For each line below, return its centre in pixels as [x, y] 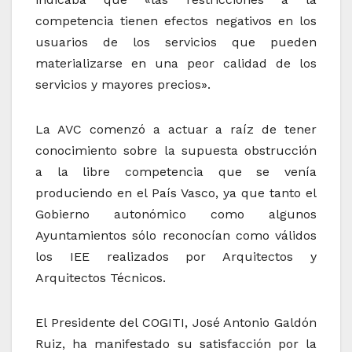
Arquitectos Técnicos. [101, 278]
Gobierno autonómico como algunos [176, 214]
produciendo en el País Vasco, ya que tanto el [176, 193]
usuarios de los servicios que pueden [176, 42]
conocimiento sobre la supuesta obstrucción [176, 151]
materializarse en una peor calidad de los [176, 64]
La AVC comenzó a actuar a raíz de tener [176, 130]
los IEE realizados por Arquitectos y [176, 257]
